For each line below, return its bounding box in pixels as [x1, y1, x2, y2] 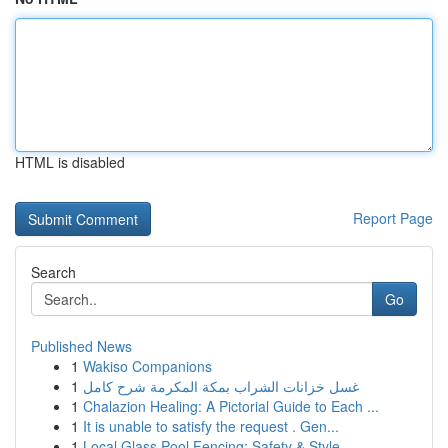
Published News [31, 336, 132, 356]
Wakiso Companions [83, 356, 212, 376]
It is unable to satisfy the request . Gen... [83, 416, 339, 436]
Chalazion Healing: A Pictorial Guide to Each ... [83, 396, 379, 416]
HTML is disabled [15, 152, 125, 172]
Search [31, 262, 76, 282]
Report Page [353, 208, 433, 228]
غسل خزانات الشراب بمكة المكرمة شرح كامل [83, 376, 359, 396]
